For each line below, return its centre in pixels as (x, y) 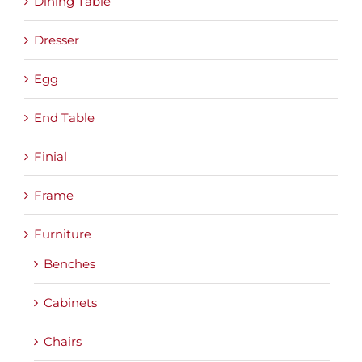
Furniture (63, 234)
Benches (69, 264)
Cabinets (70, 303)
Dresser (57, 40)
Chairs (63, 342)
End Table (64, 118)
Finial (51, 157)
